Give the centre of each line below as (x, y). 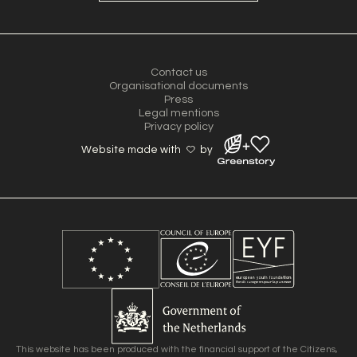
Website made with (133, 149)
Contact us (178, 73)
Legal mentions (178, 113)
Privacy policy (178, 127)
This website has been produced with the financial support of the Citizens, (177, 349)
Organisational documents (178, 86)
